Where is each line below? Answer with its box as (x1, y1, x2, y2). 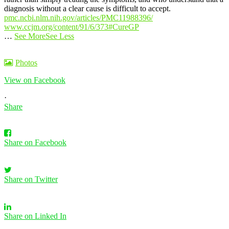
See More (14, 31, 45, 40)
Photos (15, 58, 37, 67)
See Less (45, 31, 74, 40)
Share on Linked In (4, 211, 66, 220)
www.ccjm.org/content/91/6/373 (4, 22, 108, 31)
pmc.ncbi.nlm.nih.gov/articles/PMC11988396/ (4, 13, 153, 22)
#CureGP (108, 22, 139, 31)
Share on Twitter (4, 174, 58, 184)
